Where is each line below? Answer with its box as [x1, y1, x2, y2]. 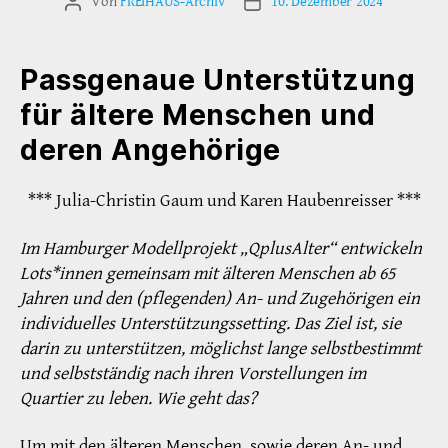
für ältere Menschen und [20, 98, 376, 133]
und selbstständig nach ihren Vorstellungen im [20, 361, 366, 385]
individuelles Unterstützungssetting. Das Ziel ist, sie [20, 311, 401, 335]
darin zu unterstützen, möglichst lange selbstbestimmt [20, 336, 421, 360]
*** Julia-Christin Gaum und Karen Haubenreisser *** [27, 189, 421, 213]
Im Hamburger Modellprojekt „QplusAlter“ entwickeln [20, 236, 422, 260]
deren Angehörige [20, 133, 281, 168]
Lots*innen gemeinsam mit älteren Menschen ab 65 [20, 261, 395, 285]
